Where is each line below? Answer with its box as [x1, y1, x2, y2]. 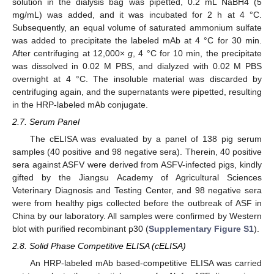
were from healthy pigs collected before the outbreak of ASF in [12, 198, 262, 208]
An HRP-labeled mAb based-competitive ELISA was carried [29, 258, 262, 268]
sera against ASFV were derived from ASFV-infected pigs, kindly [12, 159, 262, 169]
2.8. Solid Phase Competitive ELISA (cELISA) [12, 240, 186, 251]
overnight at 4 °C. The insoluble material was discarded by [12, 73, 262, 84]
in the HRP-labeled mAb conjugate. [12, 99, 148, 109]
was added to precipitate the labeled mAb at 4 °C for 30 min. [12, 35, 262, 45]
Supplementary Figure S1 [149, 223, 254, 234]
